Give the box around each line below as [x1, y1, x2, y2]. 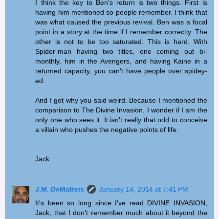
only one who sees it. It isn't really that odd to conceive [35, 116, 207, 124]
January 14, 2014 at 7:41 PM [99, 185, 189, 194]
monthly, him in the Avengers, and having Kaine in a [35, 57, 207, 66]
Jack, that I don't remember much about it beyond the [35, 209, 207, 217]
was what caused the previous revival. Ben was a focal [35, 18, 207, 26]
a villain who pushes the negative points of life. [35, 126, 179, 134]
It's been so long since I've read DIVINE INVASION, [35, 199, 207, 207]
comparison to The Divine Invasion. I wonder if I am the [35, 106, 207, 114]
